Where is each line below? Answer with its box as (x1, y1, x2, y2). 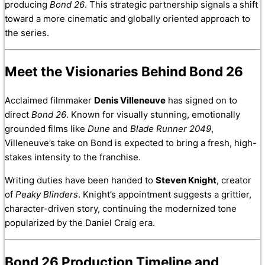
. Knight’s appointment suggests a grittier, (78, 188, 251, 200)
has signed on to (166, 94, 237, 106)
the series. (5, 27, 49, 38)
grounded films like (5, 122, 88, 134)
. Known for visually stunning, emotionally (66, 108, 240, 120)
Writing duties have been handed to (5, 174, 156, 186)
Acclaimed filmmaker (5, 94, 94, 106)
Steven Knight (156, 174, 216, 186)
